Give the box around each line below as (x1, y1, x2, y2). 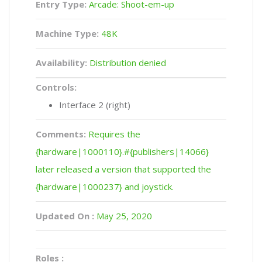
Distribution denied (87, 57, 166, 69)
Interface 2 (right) (59, 99, 130, 111)
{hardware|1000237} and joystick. (36, 181, 174, 193)
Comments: (36, 128, 86, 140)
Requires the (86, 128, 140, 140)
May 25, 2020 (94, 210, 152, 222)
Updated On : (36, 210, 94, 222)
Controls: (36, 81, 77, 94)
